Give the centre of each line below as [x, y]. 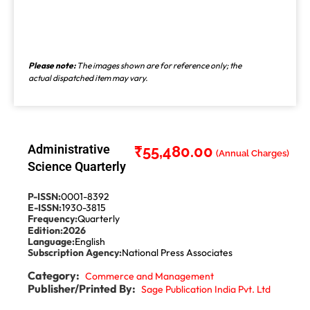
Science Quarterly [77, 167]
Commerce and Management [149, 276]
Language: [51, 242]
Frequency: [53, 219]
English [90, 242]
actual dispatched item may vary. [88, 78]
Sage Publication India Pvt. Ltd [206, 289]
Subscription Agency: [75, 253]
